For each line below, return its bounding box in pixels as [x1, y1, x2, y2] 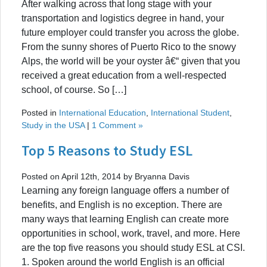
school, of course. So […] [21, 84, 126, 95]
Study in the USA [21, 120, 85, 130]
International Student [151, 107, 229, 117]
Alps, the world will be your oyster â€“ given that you [21, 55, 240, 66]
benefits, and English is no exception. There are [21, 199, 222, 210]
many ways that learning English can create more [21, 213, 229, 224]
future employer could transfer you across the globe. [21, 27, 241, 38]
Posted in [21, 107, 59, 117]
